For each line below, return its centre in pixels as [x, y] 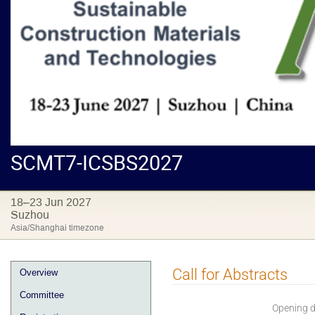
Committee [42, 295]
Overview [39, 272]
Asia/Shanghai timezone [57, 227]
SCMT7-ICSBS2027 [97, 162]
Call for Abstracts [230, 275]
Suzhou [30, 214]
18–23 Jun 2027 [51, 202]
